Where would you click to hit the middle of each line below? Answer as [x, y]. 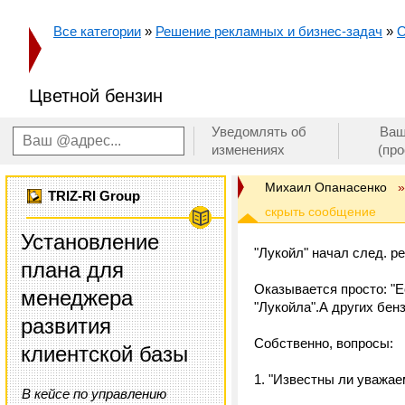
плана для [72, 270]
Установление [90, 242]
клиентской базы [104, 354]
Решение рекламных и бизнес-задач [269, 31]
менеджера [77, 298]
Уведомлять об [259, 132]
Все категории [97, 31]
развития [66, 326]
